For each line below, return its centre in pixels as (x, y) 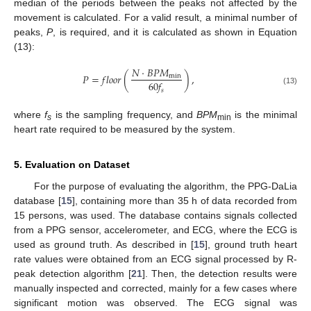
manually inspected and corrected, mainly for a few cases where (155, 288)
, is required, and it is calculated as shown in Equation (175, 32)
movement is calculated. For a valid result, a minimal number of (155, 18)
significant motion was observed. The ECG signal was (155, 303)
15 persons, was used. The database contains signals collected (155, 216)
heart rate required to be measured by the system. (125, 129)
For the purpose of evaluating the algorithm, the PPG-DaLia (165, 186)
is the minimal (264, 115)
